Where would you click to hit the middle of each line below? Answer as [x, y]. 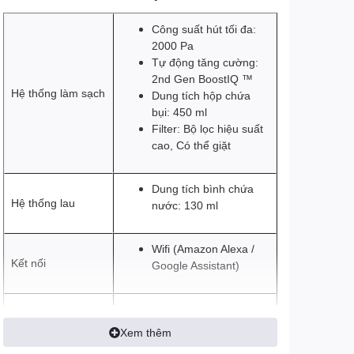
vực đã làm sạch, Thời [207, 326]
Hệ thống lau [43, 203]
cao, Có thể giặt [191, 145]
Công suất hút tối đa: [203, 29]
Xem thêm [145, 333]
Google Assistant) [195, 265]
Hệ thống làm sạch [58, 93]
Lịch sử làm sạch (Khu [207, 309]
